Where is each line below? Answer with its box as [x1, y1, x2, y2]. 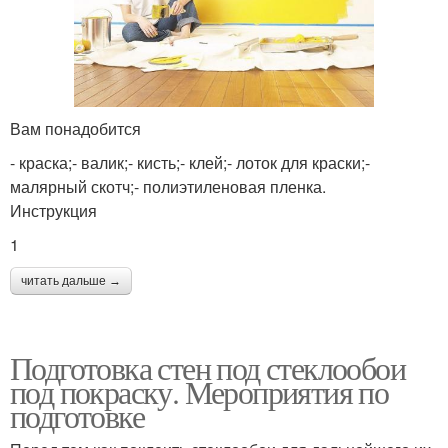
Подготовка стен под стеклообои [10, 346, 405, 390]
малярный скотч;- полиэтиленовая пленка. [10, 175, 326, 199]
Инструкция [10, 199, 97, 223]
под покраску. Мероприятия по [10, 370, 389, 414]
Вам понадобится [10, 117, 141, 141]
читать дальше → [21, 274, 121, 289]
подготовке [10, 394, 144, 438]
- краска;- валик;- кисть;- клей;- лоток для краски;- [10, 151, 370, 175]
